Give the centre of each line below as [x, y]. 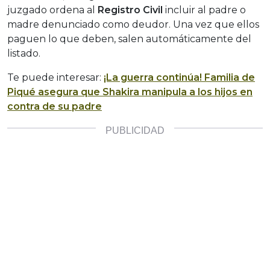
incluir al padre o [204, 10]
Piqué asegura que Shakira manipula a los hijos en [130, 92]
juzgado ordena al [52, 10]
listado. [24, 53]
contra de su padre [55, 106]
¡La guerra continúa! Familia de [179, 77]
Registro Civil [130, 10]
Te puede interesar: [55, 77]
